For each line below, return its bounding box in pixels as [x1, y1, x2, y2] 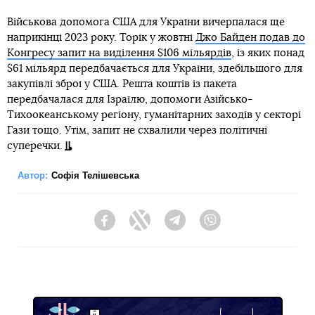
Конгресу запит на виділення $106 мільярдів [7, 47, 231, 58]
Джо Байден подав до [195, 32, 305, 43]
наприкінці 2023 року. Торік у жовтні [7, 32, 195, 43]
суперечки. [7, 140, 63, 151]
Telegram [186, 221, 227, 233]
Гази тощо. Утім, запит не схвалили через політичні [7, 124, 267, 136]
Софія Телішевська [51, 169, 139, 181]
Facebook [115, 221, 160, 233]
